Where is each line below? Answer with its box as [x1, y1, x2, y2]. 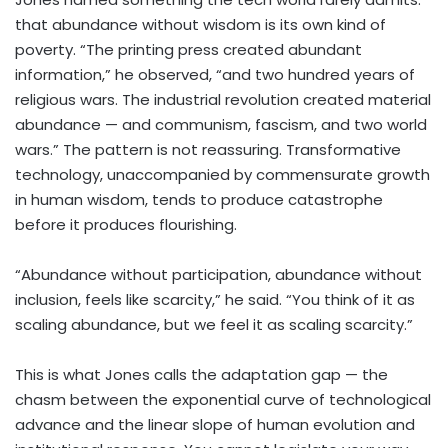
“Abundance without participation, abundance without [15, 264, 422, 286]
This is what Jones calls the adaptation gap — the [15, 364, 388, 386]
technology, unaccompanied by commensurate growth [15, 164, 430, 186]
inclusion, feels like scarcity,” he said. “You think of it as [15, 289, 415, 311]
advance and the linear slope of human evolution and [15, 414, 415, 436]
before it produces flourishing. [15, 214, 237, 236]
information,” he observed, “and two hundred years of [15, 64, 415, 86]
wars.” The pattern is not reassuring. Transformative [15, 139, 401, 161]
